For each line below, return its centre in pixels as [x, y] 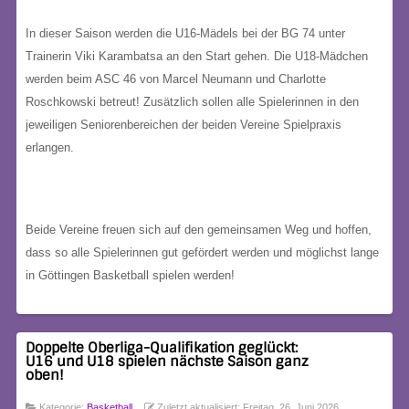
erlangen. [50, 147]
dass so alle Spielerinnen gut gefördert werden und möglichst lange [202, 252]
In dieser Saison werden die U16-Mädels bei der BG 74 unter [185, 33]
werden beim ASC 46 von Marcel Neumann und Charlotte [176, 79]
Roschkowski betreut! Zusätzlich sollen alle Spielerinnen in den [192, 102]
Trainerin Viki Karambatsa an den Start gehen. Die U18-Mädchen [197, 56]
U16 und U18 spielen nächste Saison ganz [167, 362]
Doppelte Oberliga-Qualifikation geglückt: [162, 348]
